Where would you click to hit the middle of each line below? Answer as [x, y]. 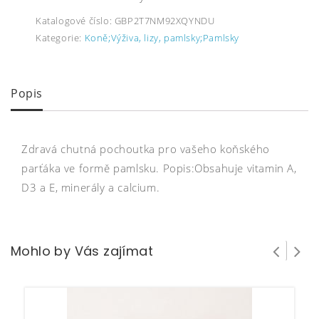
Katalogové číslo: [75, 21]
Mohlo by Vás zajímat [82, 251]
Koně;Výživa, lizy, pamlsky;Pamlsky [162, 38]
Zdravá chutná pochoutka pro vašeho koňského [146, 148]
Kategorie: [60, 38]
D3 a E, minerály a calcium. [91, 187]
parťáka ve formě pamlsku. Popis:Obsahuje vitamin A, [159, 168]
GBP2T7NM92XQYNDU [164, 21]
